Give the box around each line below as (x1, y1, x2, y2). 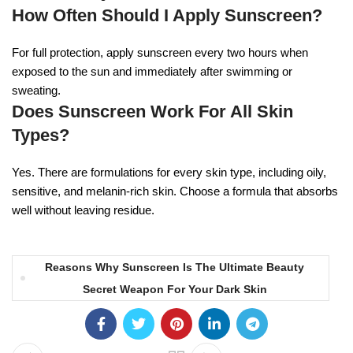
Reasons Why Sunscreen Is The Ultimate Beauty (45, 260, 304, 273)
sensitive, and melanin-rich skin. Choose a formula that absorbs (12, 184, 338, 198)
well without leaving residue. (12, 203, 154, 217)
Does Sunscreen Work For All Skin (12, 101, 293, 121)
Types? (12, 124, 69, 145)
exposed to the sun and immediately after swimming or (12, 64, 292, 78)
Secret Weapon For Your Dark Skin (82, 282, 267, 295)
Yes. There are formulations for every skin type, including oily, (12, 165, 326, 179)
